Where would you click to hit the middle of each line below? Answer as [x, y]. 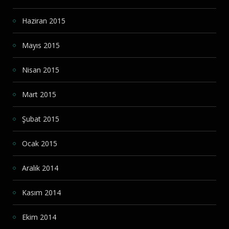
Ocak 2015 [40, 144]
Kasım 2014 [41, 193]
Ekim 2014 [39, 217]
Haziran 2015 [44, 21]
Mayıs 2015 [41, 45]
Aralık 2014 [40, 168]
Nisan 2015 [41, 70]
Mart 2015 [39, 95]
